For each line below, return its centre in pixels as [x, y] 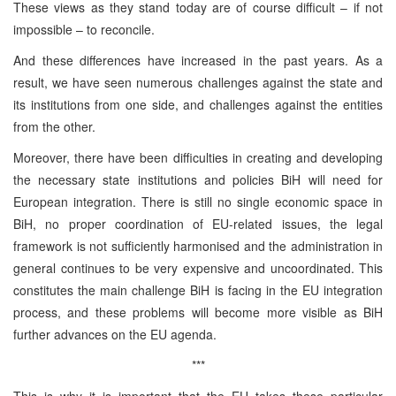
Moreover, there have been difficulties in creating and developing [198, 157]
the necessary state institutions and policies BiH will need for [198, 179]
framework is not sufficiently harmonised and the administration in [198, 245]
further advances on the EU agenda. [115, 334]
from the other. [60, 126]
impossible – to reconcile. [84, 29]
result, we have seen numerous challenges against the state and [198, 82]
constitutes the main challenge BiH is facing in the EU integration [198, 289]
